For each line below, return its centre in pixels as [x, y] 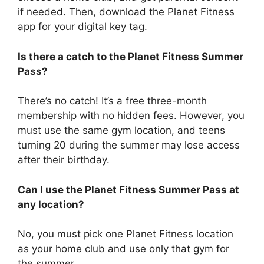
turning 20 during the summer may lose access [129, 145]
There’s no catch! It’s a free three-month [112, 101]
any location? [51, 204]
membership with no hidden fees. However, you [131, 116]
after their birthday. [64, 160]
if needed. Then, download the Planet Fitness [126, 12]
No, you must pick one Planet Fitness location [126, 234]
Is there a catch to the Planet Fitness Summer [131, 56]
